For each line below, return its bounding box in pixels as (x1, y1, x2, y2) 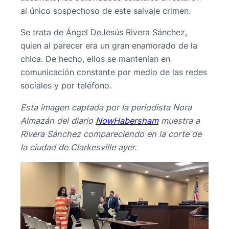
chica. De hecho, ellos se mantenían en (20, 54, 170, 64)
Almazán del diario (20, 115, 96, 126)
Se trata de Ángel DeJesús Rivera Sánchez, (20, 27, 187, 38)
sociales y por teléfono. (20, 80, 111, 91)
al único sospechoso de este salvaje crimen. (20, 6, 191, 16)
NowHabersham (96, 115, 158, 126)
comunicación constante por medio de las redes (20, 67, 207, 78)
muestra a (158, 115, 200, 126)
